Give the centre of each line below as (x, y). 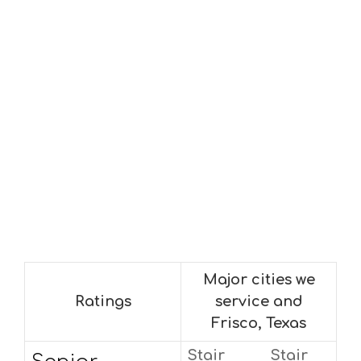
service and (259, 301)
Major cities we (259, 280)
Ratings (103, 301)
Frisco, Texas (259, 323)
